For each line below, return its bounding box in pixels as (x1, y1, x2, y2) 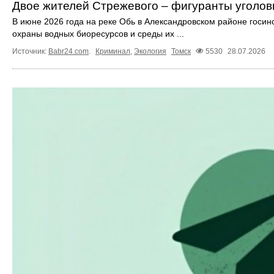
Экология (134, 47, 166, 56)
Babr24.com (48, 47, 89, 56)
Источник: (12, 47, 48, 56)
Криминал (95, 47, 130, 56)
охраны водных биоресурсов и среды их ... (12, 29, 184, 39)
